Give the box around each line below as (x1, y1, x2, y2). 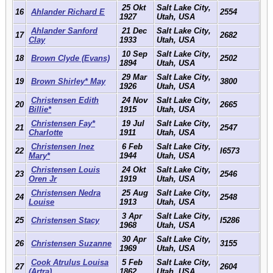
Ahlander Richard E (31, 7, 105, 16)
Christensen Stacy (31, 215, 99, 225)
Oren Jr (29, 174, 57, 183)
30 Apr (119, 234, 146, 244)
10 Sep (119, 49, 147, 58)
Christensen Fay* (31, 118, 95, 128)
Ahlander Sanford (31, 26, 97, 35)
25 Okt (119, 2, 146, 12)
